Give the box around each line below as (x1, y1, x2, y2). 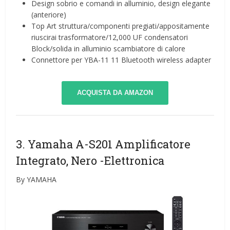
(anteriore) (31, 10, 67, 20)
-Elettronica (100, 153, 165, 168)
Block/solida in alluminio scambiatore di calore (31, 44, 186, 54)
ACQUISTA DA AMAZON (77, 89, 153, 97)
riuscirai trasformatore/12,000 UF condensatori (31, 32, 188, 43)
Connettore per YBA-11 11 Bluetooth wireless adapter (31, 55, 212, 65)
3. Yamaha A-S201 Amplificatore (16, 137, 191, 152)
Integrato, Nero (16, 153, 100, 168)
